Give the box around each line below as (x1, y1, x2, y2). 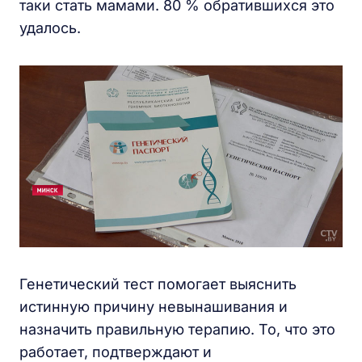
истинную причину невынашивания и (19, 298, 288, 315)
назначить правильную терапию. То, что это (19, 321, 335, 338)
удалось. (19, 19, 81, 36)
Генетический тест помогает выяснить (19, 276, 297, 293)
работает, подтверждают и (19, 343, 212, 360)
